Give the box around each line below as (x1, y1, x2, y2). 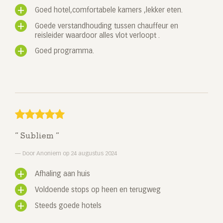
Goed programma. (35, 48, 94, 55)
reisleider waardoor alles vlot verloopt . (35, 32, 160, 40)
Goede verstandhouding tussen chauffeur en (35, 23, 178, 30)
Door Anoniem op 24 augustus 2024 (21, 151, 117, 157)
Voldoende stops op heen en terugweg (35, 187, 161, 194)
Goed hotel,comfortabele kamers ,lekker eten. (35, 7, 183, 14)
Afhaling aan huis (35, 171, 90, 178)
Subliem (18, 132, 56, 141)
